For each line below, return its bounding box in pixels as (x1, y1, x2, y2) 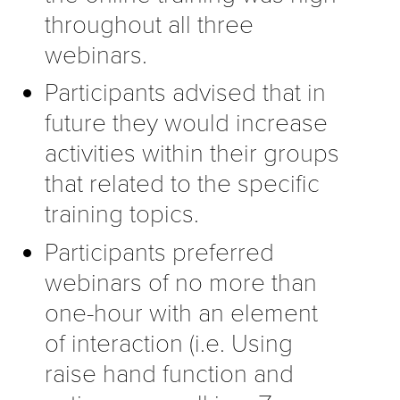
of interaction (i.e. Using (45, 328, 293, 359)
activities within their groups (45, 138, 339, 170)
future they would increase (45, 108, 328, 139)
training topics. (45, 199, 199, 230)
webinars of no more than (45, 267, 317, 298)
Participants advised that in (45, 78, 326, 109)
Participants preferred (45, 237, 274, 268)
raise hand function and (45, 358, 294, 389)
